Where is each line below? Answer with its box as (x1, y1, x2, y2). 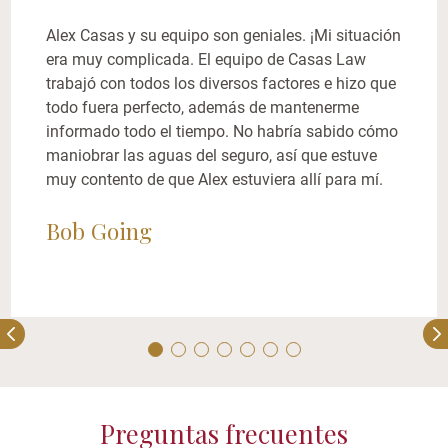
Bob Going (46, 215, 153, 246)
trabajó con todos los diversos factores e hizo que (46, 73, 397, 93)
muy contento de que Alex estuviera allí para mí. (46, 169, 384, 189)
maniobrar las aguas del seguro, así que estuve (46, 145, 378, 165)
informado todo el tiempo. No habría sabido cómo (46, 121, 399, 141)
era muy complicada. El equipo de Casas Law (46, 49, 367, 69)
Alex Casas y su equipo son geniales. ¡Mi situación (46, 25, 402, 45)
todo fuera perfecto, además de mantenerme (46, 97, 360, 117)
